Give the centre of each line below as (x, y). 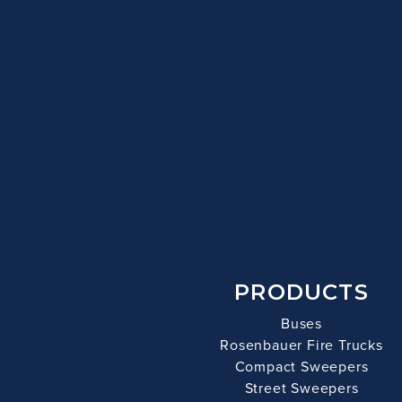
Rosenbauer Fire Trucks (301, 345)
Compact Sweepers (301, 366)
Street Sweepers (301, 388)
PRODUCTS (301, 292)
